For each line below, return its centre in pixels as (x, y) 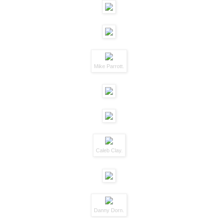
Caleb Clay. (109, 151)
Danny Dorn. (109, 210)
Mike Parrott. (109, 66)
